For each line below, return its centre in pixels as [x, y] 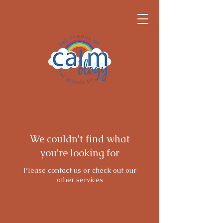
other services [80, 180]
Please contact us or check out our [80, 170]
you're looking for [80, 153]
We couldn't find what [80, 139]
